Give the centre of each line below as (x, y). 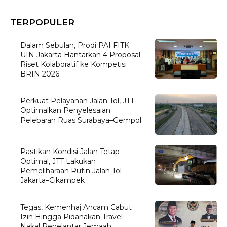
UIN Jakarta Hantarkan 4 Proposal (81, 54)
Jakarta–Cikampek (53, 180)
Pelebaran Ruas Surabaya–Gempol (81, 120)
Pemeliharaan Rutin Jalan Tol (71, 171)
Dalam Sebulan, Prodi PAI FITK (75, 45)
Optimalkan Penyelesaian (66, 111)
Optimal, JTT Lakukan (58, 161)
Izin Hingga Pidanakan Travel (72, 217)
